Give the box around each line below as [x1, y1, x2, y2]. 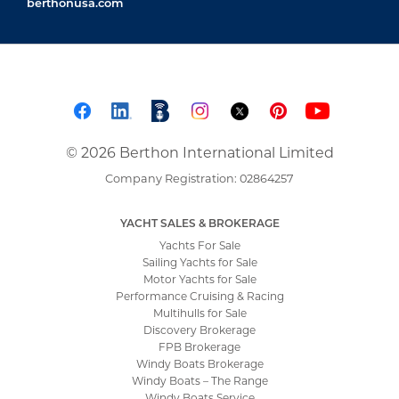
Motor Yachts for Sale [142, 271, 256, 286]
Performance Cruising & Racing [115, 288, 284, 303]
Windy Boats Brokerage [135, 355, 264, 370]
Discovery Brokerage [143, 322, 256, 337]
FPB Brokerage [159, 338, 240, 354]
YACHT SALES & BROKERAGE [119, 215, 280, 230]
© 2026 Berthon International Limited [65, 142, 334, 161]
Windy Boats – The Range [131, 372, 268, 387]
